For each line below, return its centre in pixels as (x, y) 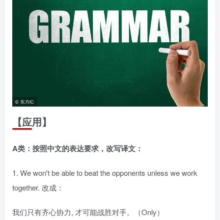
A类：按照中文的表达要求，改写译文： (78, 149)
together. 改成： (38, 188)
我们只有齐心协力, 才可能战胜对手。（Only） (88, 212)
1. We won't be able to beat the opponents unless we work (105, 173)
